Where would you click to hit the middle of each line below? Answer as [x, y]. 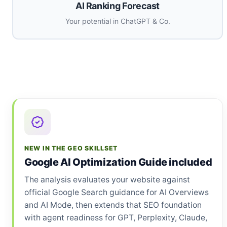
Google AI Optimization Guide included [118, 162]
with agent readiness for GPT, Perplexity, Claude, [116, 217]
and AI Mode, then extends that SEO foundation [113, 205]
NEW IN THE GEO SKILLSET [71, 148]
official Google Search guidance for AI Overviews [117, 192]
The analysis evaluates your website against [107, 179]
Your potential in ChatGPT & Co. [118, 21]
